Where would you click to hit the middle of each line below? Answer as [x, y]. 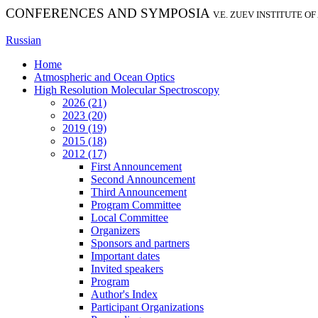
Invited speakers [127, 269]
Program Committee [136, 205]
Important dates [125, 256]
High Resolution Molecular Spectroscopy [127, 90]
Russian [23, 40]
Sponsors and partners [140, 243]
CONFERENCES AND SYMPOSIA [108, 13]
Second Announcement [143, 179]
